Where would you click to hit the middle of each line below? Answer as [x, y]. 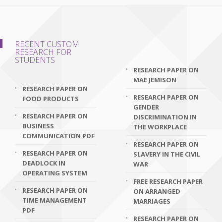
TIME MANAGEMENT [55, 200]
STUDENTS [35, 60]
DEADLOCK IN [44, 163]
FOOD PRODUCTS [51, 99]
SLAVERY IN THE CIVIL [167, 154]
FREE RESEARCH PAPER [168, 181]
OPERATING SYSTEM [55, 173]
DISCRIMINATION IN [165, 117]
